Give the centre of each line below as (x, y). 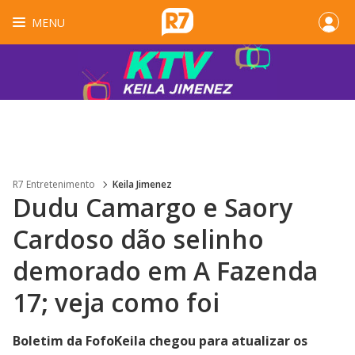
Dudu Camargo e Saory (153, 207)
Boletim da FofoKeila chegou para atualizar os (160, 341)
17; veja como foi (116, 302)
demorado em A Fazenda (165, 271)
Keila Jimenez (142, 184)
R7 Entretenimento (54, 184)
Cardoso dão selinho (138, 239)
